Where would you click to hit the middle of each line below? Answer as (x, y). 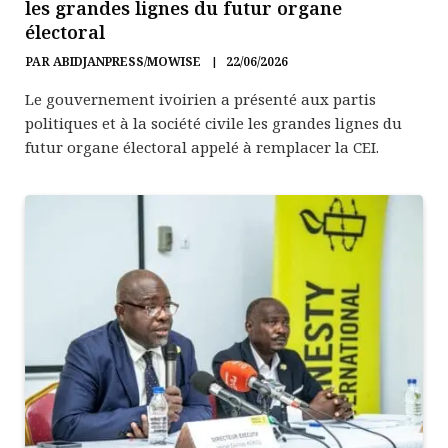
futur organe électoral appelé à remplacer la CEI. (202, 147)
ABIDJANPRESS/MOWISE (127, 62)
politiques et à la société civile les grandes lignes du (213, 123)
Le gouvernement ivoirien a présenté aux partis (200, 99)
